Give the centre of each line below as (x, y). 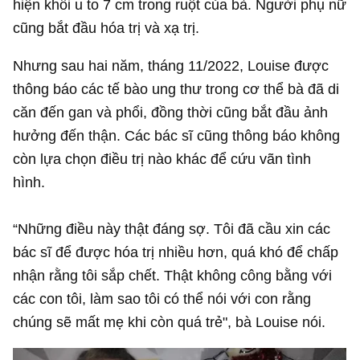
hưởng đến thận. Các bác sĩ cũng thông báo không (177, 136)
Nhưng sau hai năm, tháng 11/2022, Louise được (171, 66)
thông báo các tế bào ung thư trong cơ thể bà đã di (176, 89)
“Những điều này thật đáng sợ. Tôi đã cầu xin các (172, 228)
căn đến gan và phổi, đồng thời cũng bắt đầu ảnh (171, 112)
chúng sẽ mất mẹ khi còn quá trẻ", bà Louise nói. (170, 321)
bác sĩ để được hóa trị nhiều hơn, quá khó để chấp (176, 252)
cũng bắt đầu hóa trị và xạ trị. (106, 28)
